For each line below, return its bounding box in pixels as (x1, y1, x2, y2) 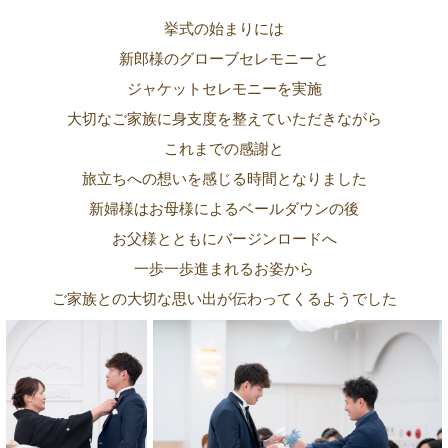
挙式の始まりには (164, 19, 284, 37)
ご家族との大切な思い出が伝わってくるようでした (51, 289, 397, 307)
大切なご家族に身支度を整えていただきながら (66, 109, 382, 127)
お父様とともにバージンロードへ (111, 229, 337, 247)
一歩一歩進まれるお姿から (134, 259, 314, 277)
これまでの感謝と (164, 139, 284, 157)
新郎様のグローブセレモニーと (119, 49, 329, 67)
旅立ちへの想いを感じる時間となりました (81, 169, 367, 187)
